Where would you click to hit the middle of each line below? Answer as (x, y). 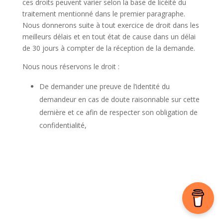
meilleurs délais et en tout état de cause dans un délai (109, 37)
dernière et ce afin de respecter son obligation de (118, 112)
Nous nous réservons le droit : (71, 67)
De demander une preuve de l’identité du (104, 87)
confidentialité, (63, 125)
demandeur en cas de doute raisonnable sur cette (119, 100)
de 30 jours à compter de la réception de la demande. (109, 48)
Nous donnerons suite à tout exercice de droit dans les (111, 25)
